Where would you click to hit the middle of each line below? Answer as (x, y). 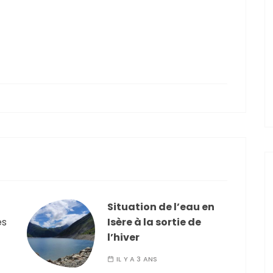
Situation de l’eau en (161, 207)
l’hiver (123, 238)
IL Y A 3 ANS (137, 259)
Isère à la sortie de (154, 222)
